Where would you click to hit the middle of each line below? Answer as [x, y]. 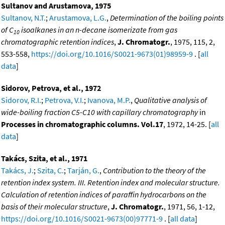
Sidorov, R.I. [21, 100]
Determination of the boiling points [167, 17]
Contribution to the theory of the [154, 170]
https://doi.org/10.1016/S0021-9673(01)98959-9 [112, 53]
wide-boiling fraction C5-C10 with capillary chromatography [99, 112]
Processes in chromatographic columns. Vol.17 [82, 124]
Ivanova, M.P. [109, 100]
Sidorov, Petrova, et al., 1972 [51, 88]
